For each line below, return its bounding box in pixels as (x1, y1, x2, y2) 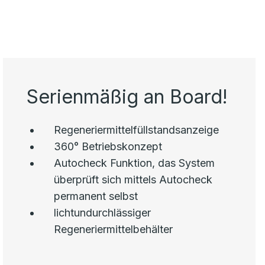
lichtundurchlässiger (54, 206, 151, 219)
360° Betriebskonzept (54, 140, 163, 153)
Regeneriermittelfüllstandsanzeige (54, 124, 219, 136)
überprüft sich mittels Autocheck (54, 173, 213, 186)
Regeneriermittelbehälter (54, 223, 173, 235)
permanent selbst (54, 190, 138, 202)
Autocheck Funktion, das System (54, 157, 215, 169)
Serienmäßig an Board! (27, 85, 228, 108)
